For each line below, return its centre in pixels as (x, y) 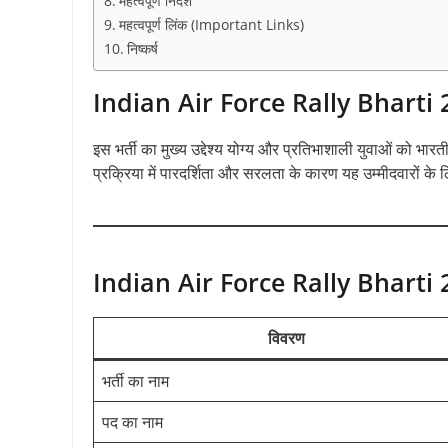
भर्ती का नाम (135, 380)
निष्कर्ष (142, 48)
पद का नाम (132, 421)
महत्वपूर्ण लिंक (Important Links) (211, 24)
